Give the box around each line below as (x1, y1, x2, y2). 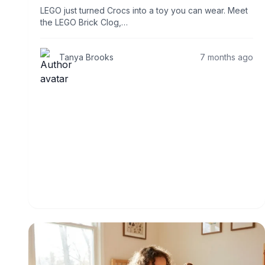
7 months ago (200, 52, 253, 63)
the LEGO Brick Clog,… (40, 17, 128, 28)
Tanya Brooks (59, 52, 114, 63)
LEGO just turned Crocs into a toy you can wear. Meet (40, 5, 248, 16)
